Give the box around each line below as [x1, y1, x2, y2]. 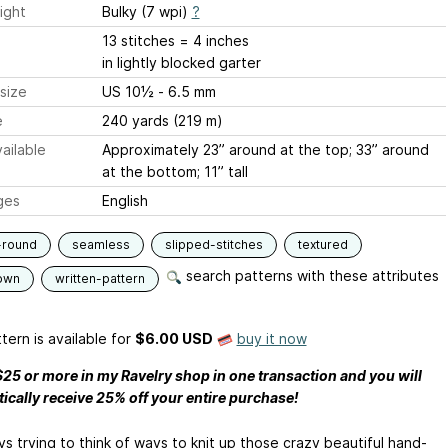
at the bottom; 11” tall [101, 163, 248, 180]
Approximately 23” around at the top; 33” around [101, 141, 429, 158]
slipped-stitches [164, 237, 263, 252]
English [101, 192, 148, 209]
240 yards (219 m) [101, 112, 223, 129]
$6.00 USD [134, 330, 213, 347]
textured [297, 237, 348, 252]
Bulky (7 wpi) [101, 3, 192, 20]
